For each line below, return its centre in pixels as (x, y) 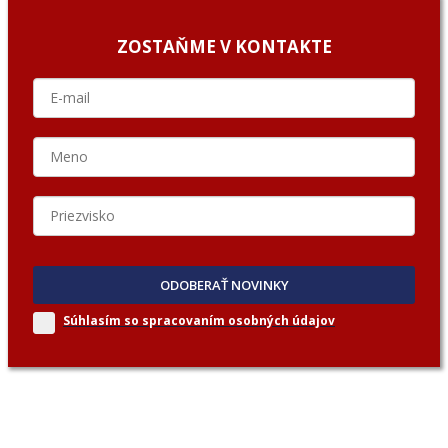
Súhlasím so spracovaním (145, 320)
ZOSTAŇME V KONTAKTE (224, 46)
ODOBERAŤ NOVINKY (224, 285)
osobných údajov (281, 320)
